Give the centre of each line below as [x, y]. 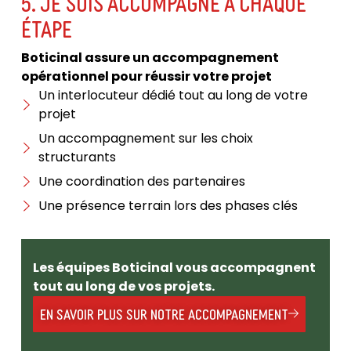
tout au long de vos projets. [123, 287]
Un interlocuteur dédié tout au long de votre [174, 96]
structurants [78, 157]
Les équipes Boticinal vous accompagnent [174, 268]
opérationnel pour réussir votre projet [146, 77]
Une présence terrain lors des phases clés [168, 206]
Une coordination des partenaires [142, 182]
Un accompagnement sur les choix [146, 139]
